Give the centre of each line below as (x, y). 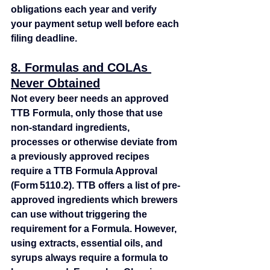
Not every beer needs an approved (91, 99)
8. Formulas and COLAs (81, 67)
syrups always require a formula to (91, 258)
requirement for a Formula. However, (95, 229)
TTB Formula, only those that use (88, 113)
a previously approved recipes (81, 156)
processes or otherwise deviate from (95, 142)
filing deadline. (44, 38)
